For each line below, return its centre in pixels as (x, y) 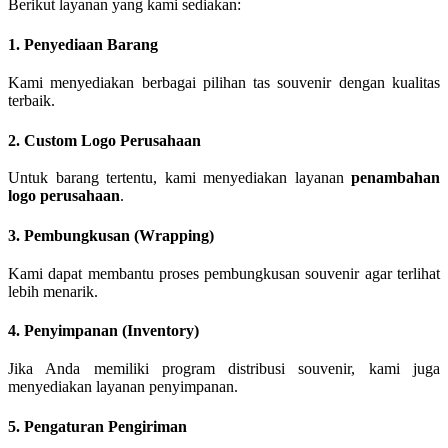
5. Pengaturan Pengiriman (97, 426)
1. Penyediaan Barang (83, 45)
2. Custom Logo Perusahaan (104, 140)
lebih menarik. (53, 291)
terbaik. (31, 100)
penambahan (395, 178)
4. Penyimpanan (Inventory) (103, 331)
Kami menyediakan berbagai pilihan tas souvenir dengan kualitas (224, 82)
